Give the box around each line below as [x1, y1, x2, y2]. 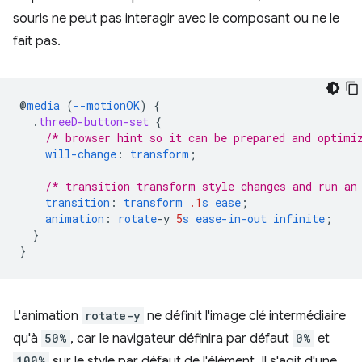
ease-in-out [196, 211, 267, 227]
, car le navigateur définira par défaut [70, 330, 293, 347]
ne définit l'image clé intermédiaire [144, 308, 346, 325]
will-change [45, 146, 116, 162]
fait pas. [13, 33, 61, 50]
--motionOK [74, 98, 140, 114]
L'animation [13, 308, 82, 325]
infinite [273, 211, 325, 227]
